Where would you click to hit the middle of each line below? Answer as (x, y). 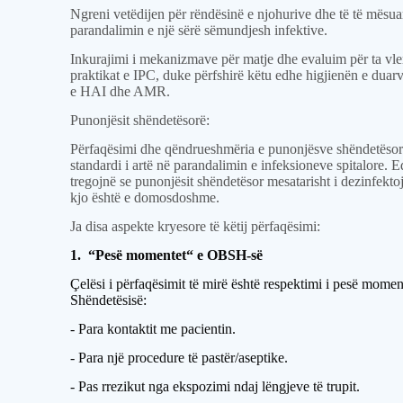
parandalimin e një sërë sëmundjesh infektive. (199, 30)
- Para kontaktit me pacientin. (153, 329)
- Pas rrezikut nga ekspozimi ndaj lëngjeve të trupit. (215, 386)
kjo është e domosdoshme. (145, 197)
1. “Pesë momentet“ (132, 255)
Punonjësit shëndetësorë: (140, 120)
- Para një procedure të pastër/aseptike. (179, 358)
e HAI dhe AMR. (121, 91)
